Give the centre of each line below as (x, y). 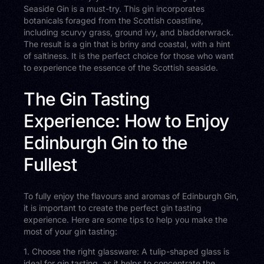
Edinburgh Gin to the (106, 142)
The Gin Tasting (87, 99)
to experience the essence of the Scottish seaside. (121, 68)
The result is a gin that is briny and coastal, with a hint (127, 44)
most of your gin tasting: (71, 231)
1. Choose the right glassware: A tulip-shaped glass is (127, 251)
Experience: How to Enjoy (126, 121)
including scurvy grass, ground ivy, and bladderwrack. (129, 32)
